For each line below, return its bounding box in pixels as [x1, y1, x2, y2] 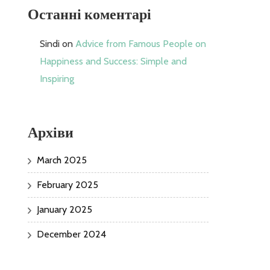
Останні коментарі [28, 5, 151, 23]
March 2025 [37, 154, 87, 166]
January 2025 [37, 203, 92, 215]
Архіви [28, 123, 74, 141]
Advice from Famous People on [75, 37, 206, 49]
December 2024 [37, 228, 106, 240]
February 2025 [37, 178, 98, 190]
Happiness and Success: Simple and [40, 55, 187, 67]
